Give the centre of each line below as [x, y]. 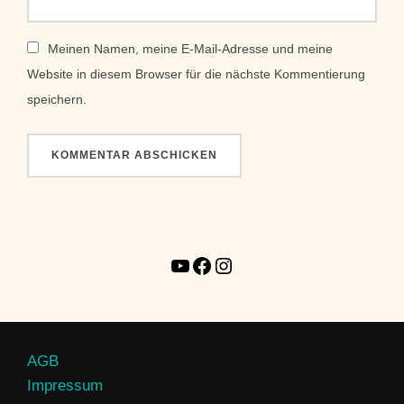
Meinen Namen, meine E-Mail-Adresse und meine [190, 49]
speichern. [57, 99]
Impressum [65, 386]
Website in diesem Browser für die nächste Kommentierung [196, 74]
